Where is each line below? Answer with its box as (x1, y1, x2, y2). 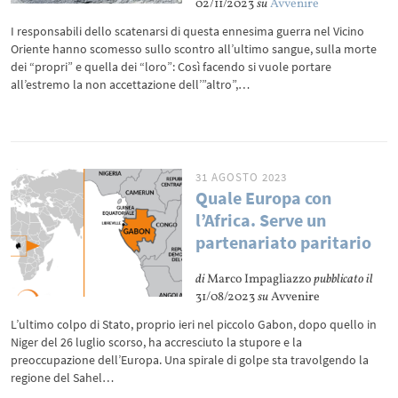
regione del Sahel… (11, 370, 115, 386)
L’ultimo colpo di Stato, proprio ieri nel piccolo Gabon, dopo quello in (11, 316, 378, 332)
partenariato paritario (195, 231, 372, 253)
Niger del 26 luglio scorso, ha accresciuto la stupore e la (11, 334, 303, 350)
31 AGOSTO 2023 (195, 170, 288, 185)
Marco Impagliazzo (204, 271, 314, 288)
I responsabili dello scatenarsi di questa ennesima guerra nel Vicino (11, 23, 365, 39)
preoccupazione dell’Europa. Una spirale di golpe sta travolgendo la (11, 352, 370, 368)
